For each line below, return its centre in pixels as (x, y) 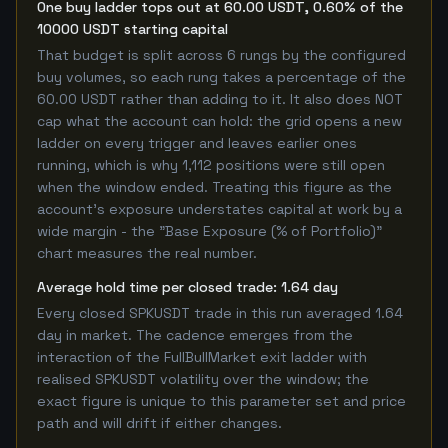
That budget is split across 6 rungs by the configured (221, 55)
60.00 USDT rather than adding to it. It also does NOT (220, 99)
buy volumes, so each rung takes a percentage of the (221, 77)
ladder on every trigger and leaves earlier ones (197, 143)
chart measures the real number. (147, 253)
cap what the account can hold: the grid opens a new (219, 121)
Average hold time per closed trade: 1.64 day (187, 287)
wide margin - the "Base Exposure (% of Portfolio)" (209, 231)
